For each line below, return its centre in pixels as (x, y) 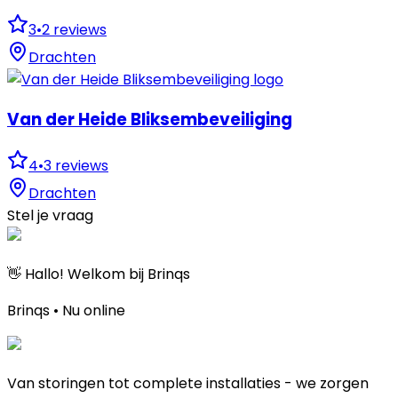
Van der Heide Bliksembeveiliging (150, 120)
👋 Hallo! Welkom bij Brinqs (99, 274)
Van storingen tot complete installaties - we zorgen (188, 383)
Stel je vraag (50, 215)
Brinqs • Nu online (66, 310)
